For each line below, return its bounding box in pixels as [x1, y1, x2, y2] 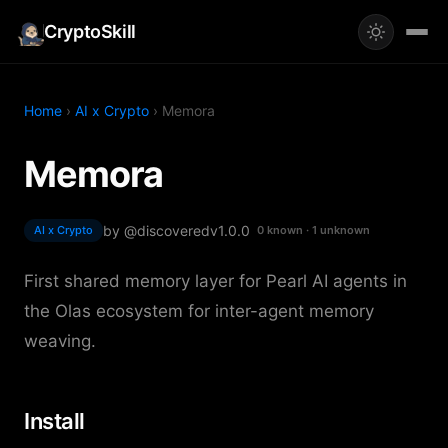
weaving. [24, 331, 96, 351]
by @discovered [103, 221, 210, 239]
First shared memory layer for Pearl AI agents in [24, 271, 407, 291]
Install [24, 408, 85, 434]
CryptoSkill [44, 20, 137, 42]
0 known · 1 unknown [257, 223, 370, 237]
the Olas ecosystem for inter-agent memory [24, 301, 374, 321]
